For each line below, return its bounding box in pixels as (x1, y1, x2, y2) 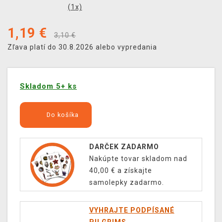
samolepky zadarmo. (89, 178, 164, 187)
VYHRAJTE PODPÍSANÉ (89, 206, 174, 215)
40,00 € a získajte (89, 166, 152, 175)
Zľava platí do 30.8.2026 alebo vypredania (7, 43, 157, 52)
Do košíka (44, 111, 79, 119)
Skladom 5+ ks (20, 82, 77, 91)
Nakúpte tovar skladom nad (89, 155, 187, 163)
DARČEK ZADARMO (89, 143, 159, 151)
